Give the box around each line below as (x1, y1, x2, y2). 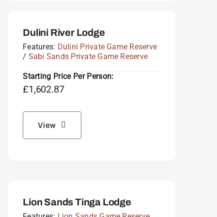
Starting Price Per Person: (23, 71, 114, 81)
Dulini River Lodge (23, 27, 105, 38)
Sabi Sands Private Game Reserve (28, 51, 148, 61)
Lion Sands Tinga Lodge (23, 196, 131, 207)
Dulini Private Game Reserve (57, 42, 157, 51)
